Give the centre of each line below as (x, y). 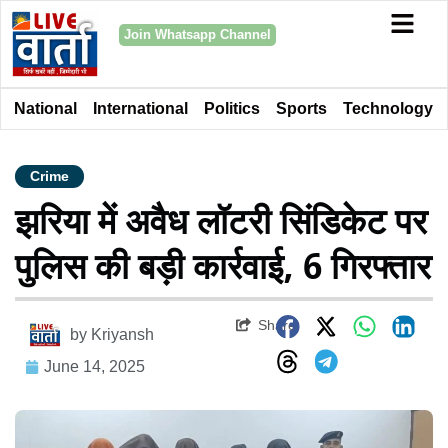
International (140, 108)
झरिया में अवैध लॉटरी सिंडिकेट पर (221, 224)
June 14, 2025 (94, 366)
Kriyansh (122, 334)
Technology (388, 108)
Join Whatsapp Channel (197, 34)
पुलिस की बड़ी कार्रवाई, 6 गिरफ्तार (223, 269)
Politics (232, 108)
